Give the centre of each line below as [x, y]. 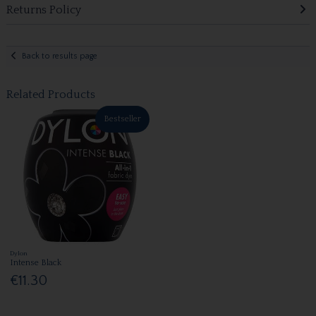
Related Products [50, 94]
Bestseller [123, 119]
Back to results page [60, 56]
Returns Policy [43, 10]
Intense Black [36, 262]
